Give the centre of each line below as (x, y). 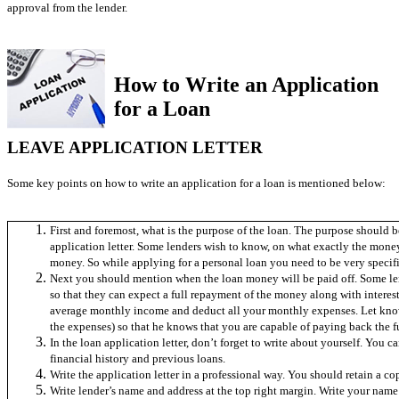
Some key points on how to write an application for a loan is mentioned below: (196, 183)
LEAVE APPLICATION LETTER (135, 148)
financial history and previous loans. (138, 359)
